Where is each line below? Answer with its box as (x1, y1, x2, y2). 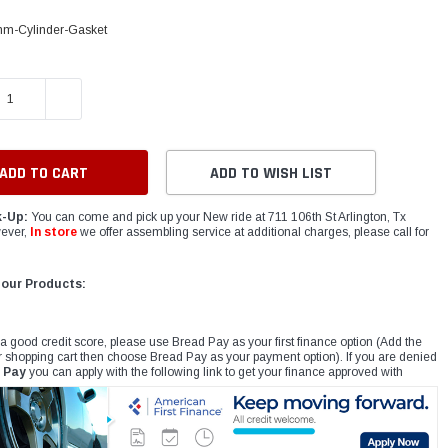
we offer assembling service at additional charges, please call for (77, 225, 430, 240)
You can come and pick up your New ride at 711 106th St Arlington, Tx (28, 210, 407, 225)
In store (30, 225, 78, 240)
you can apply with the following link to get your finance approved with (26, 365, 404, 380)
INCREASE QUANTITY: (46, 88, 186, 110)
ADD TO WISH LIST (210, 163, 333, 185)
